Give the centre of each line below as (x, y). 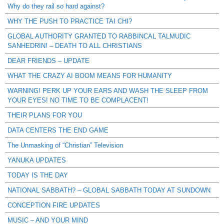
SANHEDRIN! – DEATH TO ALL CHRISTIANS (75, 45)
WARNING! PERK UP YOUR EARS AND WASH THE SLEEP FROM (108, 90)
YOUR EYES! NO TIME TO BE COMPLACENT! (78, 100)
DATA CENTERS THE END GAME (58, 130)
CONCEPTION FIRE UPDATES (54, 205)
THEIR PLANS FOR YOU (45, 115)
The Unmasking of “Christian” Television (65, 145)
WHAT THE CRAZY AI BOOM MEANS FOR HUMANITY (90, 75)
